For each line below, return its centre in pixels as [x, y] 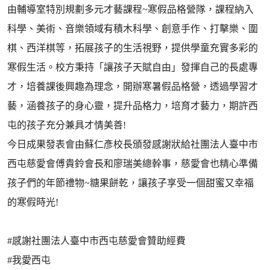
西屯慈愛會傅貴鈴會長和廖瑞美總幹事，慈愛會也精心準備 [133, 164]
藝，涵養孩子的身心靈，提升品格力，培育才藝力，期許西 [133, 106]
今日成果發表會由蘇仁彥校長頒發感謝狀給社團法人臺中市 [133, 144]
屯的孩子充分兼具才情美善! [67, 125]
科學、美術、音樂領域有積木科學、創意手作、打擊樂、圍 [133, 29]
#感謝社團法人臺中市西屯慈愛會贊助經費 [96, 241]
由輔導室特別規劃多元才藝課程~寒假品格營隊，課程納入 [130, 9]
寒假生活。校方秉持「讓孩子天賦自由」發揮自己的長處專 [133, 67]
